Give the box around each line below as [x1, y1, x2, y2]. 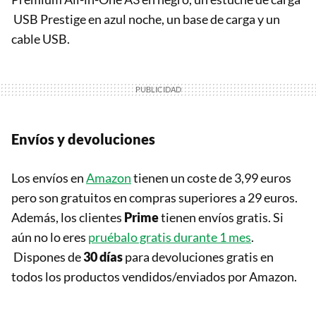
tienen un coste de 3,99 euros [131, 170, 291, 186]
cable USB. [11, 31, 70, 47]
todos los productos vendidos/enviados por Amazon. [11, 269, 297, 285]
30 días [83, 249, 123, 265]
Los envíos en [11, 170, 86, 186]
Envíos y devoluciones [11, 130, 155, 148]
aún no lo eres [11, 229, 88, 245]
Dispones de [11, 249, 83, 265]
